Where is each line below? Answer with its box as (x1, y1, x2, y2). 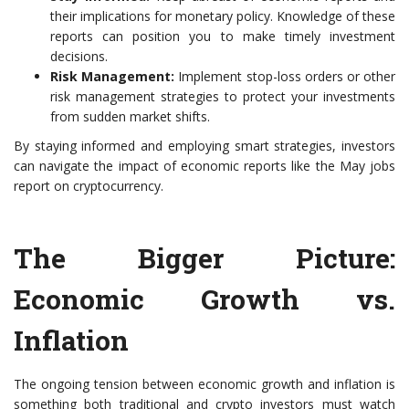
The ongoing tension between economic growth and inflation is (14, 375, 395, 393)
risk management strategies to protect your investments (50, 88, 395, 105)
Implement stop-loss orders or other (174, 68, 396, 85)
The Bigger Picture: (14, 240, 395, 276)
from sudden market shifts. (50, 108, 210, 125)
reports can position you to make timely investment (50, 27, 395, 45)
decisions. (50, 47, 108, 65)
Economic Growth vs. (14, 281, 395, 317)
